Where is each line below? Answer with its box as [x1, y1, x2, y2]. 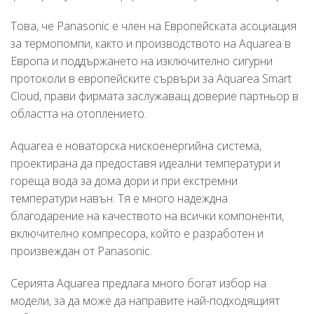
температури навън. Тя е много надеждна [11, 191, 228, 207]
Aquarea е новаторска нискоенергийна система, [11, 138, 261, 154]
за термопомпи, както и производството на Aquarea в [11, 36, 291, 52]
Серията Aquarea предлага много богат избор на [11, 275, 266, 291]
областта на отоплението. [11, 106, 146, 122]
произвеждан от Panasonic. [11, 243, 152, 259]
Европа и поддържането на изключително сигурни [11, 53, 273, 69]
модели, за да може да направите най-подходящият [11, 292, 280, 308]
